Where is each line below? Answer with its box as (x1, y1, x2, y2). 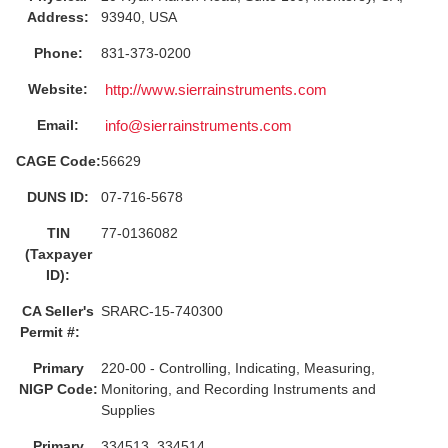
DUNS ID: (27, 189, 89, 205)
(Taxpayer (24, 246, 92, 262)
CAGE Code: (15, 153, 101, 169)
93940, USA (101, 9, 177, 25)
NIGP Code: (18, 381, 98, 397)
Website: (28, 81, 88, 97)
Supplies (101, 402, 155, 418)
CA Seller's (22, 303, 94, 319)
